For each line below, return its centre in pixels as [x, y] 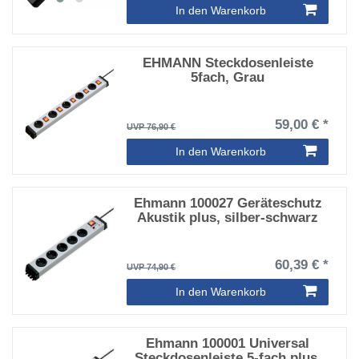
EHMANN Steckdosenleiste [228, 63]
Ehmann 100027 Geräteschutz [228, 204]
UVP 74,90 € [151, 267]
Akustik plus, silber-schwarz [228, 218]
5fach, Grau [228, 77]
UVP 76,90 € [151, 126]
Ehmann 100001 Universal [228, 344]
